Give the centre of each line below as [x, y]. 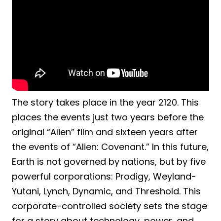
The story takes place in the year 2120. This [105, 102]
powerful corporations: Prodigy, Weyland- [104, 176]
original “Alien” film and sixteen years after [105, 132]
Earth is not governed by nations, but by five [109, 161]
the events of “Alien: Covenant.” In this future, [110, 147]
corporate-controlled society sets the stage [110, 206]
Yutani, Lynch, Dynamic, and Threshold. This [106, 191]
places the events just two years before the [108, 117]
